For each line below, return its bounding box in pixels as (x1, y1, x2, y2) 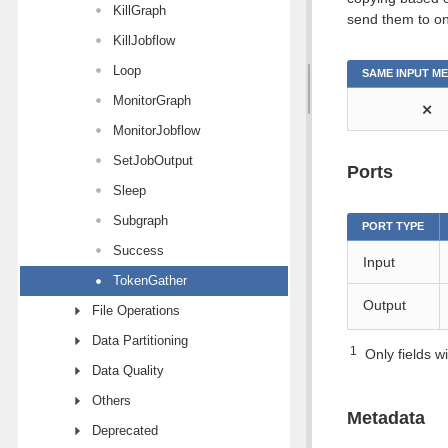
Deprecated (92, 423, 158, 438)
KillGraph (113, 3, 166, 18)
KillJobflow (113, 33, 175, 48)
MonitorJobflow (113, 123, 200, 138)
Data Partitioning (92, 333, 188, 348)
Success (113, 243, 164, 258)
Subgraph (113, 213, 168, 228)
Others (92, 393, 131, 408)
